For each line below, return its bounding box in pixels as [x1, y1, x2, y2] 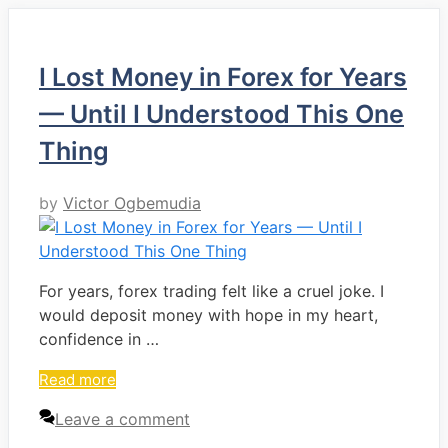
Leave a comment [55, 409, 190, 430]
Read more [39, 370, 116, 390]
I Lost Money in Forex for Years [39, 62, 407, 93]
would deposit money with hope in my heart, [39, 305, 378, 326]
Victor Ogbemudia [63, 193, 201, 214]
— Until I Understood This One [39, 99, 404, 130]
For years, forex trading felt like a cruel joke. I [39, 281, 384, 302]
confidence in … [39, 329, 159, 350]
